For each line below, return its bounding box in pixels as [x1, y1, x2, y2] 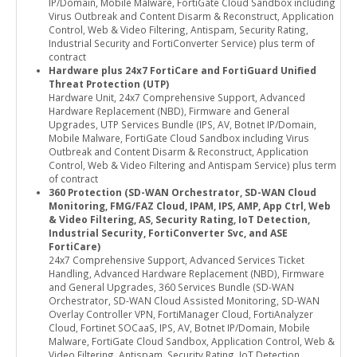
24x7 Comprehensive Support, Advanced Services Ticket [49, 253, 304, 267]
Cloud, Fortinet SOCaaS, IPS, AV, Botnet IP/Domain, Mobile [49, 321, 310, 335]
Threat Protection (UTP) [49, 77, 169, 91]
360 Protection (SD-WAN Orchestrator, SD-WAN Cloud [49, 186, 316, 199]
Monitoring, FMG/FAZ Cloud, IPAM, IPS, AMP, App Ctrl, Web [49, 199, 331, 213]
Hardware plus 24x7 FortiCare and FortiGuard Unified [49, 64, 316, 77]
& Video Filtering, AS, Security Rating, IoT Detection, [49, 213, 310, 226]
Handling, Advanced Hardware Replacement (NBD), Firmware [49, 267, 324, 280]
